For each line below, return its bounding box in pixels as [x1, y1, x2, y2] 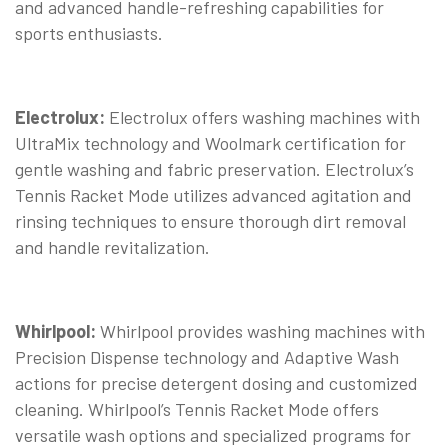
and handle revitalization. [15, 235, 210, 258]
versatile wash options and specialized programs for [15, 423, 411, 446]
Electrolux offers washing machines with [105, 105, 420, 128]
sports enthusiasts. [15, 21, 163, 44]
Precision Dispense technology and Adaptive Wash [15, 345, 399, 368]
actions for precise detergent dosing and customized [15, 371, 418, 394]
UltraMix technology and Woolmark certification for [15, 131, 406, 154]
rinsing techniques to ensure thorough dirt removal [15, 209, 406, 232]
